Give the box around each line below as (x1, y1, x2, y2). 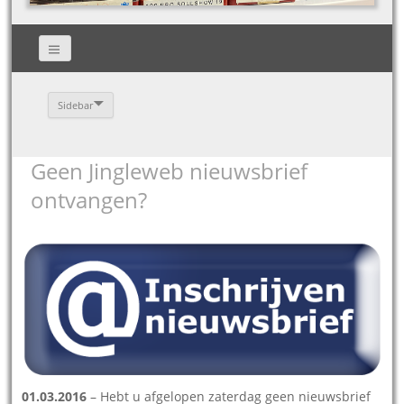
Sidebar (58, 97, 94, 112)
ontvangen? (31, 184, 148, 215)
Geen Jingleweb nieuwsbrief (31, 155, 308, 186)
